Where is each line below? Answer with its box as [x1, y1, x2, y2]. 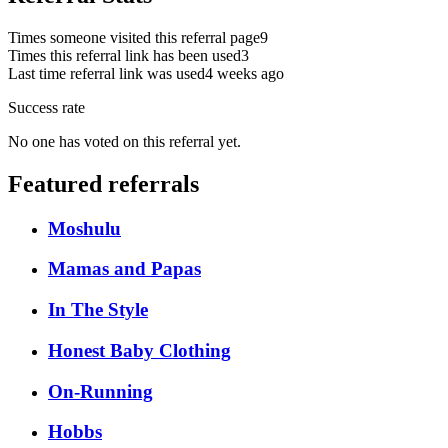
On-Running [48, 380, 153, 402]
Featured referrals [8, 170, 199, 197]
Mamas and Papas [48, 258, 201, 280]
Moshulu [48, 217, 121, 239]
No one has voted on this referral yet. [8, 132, 241, 150]
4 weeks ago [205, 64, 284, 82]
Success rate [8, 98, 85, 116]
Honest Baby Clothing [48, 339, 231, 361]
